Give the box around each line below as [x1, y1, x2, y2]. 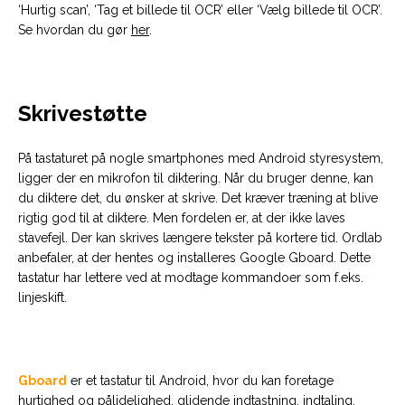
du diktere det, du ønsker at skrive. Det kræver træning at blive [18, 191, 378, 205]
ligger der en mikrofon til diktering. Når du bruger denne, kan [18, 171, 373, 185]
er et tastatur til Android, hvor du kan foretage [67, 373, 334, 388]
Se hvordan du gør [18, 23, 131, 37]
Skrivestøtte [18, 100, 147, 127]
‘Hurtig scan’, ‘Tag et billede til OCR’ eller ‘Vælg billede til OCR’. [18, 3, 382, 17]
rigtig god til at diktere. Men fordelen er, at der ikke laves [18, 211, 345, 225]
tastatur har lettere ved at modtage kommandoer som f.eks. [18, 270, 363, 285]
